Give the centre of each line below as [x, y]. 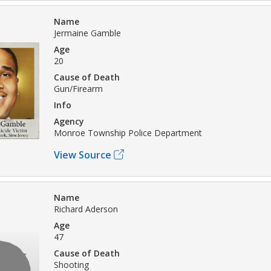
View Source [83, 155]
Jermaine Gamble [87, 33]
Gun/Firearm [78, 88]
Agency [69, 121]
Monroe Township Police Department [128, 132]
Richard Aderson [86, 209]
